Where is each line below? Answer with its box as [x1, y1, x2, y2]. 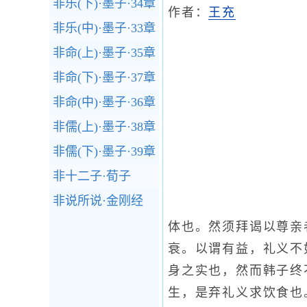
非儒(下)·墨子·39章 [53, 145, 156, 158]
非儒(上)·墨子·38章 [53, 120, 156, 134]
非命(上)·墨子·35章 [53, 46, 156, 60]
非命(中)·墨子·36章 [53, 95, 156, 109]
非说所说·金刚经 [53, 194, 143, 208]
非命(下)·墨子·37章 [53, 71, 156, 84]
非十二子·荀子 [53, 169, 131, 183]
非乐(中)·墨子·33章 [53, 21, 156, 35]
